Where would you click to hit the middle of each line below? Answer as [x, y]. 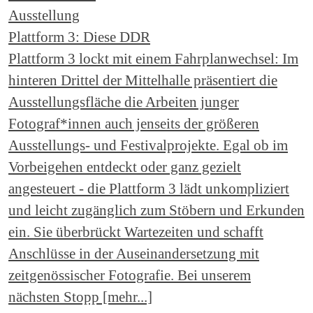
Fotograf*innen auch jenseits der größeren [134, 124]
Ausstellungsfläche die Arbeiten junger [124, 102]
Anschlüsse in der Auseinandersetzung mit [134, 254]
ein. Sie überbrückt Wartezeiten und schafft [136, 232]
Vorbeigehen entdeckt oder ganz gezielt [125, 167]
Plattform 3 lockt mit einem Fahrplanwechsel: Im [153, 59]
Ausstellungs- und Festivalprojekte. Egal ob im [148, 145]
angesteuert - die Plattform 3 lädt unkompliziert [149, 189]
